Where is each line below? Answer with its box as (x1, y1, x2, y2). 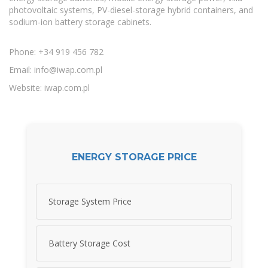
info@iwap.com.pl (34, 64, 102, 76)
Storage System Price (48, 196, 132, 208)
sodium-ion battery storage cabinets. (9, 16, 151, 28)
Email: (9, 64, 34, 76)
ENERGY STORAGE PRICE (71, 151, 197, 163)
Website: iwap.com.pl (9, 82, 90, 94)
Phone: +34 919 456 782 (9, 46, 103, 58)
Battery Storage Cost (48, 237, 130, 249)
